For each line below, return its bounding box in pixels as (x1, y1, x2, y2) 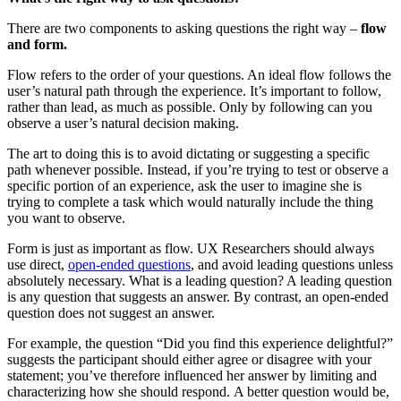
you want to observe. (7, 209, 125, 226)
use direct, (7, 256, 68, 272)
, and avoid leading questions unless (191, 256, 393, 272)
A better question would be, (234, 383, 389, 399)
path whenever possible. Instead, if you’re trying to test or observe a (7, 161, 388, 177)
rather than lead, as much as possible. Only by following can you (7, 98, 372, 115)
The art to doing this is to (7, 145, 148, 161)
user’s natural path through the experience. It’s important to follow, (7, 82, 381, 98)
